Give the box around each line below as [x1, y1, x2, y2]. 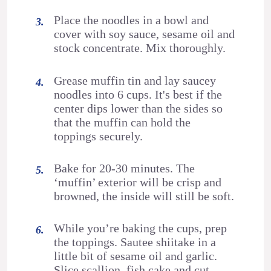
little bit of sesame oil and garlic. [54, 249, 218, 263]
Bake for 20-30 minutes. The [54, 161, 195, 175]
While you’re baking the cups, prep [54, 221, 227, 235]
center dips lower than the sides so [54, 101, 223, 115]
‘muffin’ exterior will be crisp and [54, 175, 222, 189]
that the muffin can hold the [54, 115, 191, 129]
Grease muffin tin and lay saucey [54, 73, 217, 87]
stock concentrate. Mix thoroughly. [54, 41, 226, 55]
